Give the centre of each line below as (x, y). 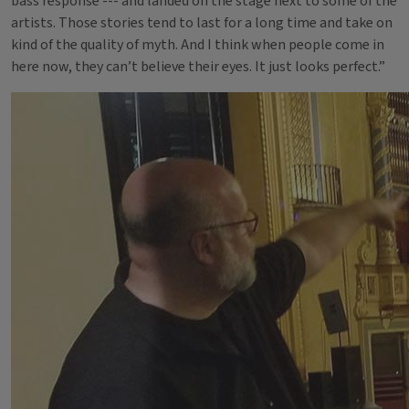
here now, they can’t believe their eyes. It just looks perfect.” (198, 67)
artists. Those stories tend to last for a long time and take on (202, 23)
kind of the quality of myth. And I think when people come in (198, 45)
